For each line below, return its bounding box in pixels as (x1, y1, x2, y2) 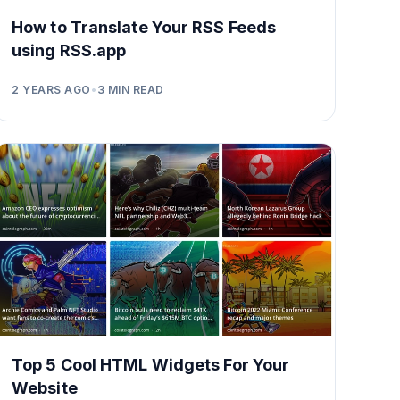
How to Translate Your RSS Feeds (12, 17, 277, 37)
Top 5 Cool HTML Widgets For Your (12, 354, 290, 374)
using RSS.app (12, 40, 127, 60)
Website (12, 378, 78, 397)
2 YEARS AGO (12, 82, 91, 96)
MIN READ (104, 82, 164, 96)
